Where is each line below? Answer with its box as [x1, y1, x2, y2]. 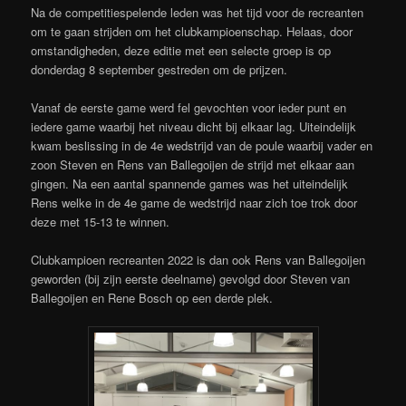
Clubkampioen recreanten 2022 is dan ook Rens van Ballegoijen [31, 251, 366, 269]
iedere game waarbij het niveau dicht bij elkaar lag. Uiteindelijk [31, 117, 357, 135]
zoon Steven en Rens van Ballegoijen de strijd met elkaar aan [31, 155, 355, 173]
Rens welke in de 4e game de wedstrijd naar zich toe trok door [31, 193, 358, 211]
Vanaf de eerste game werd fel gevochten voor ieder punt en [31, 98, 347, 116]
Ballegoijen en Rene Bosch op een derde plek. [31, 289, 274, 307]
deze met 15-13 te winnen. [31, 212, 170, 230]
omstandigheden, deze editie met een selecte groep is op [31, 41, 332, 59]
